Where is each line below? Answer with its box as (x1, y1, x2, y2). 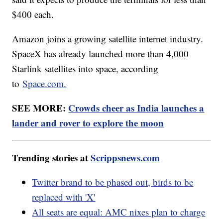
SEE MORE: (12, 101, 69, 115)
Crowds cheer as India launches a (68, 101, 205, 115)
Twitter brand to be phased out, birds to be (32, 176, 194, 189)
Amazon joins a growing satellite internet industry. (12, 32, 204, 45)
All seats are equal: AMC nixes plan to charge (32, 206, 206, 219)
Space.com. (22, 77, 67, 90)
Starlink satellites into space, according (12, 62, 159, 75)
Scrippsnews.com (91, 151, 160, 165)
